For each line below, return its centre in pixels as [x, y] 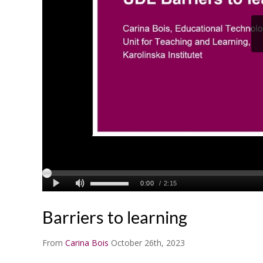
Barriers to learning [115, 217]
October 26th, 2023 [148, 242]
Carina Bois [87, 242]
